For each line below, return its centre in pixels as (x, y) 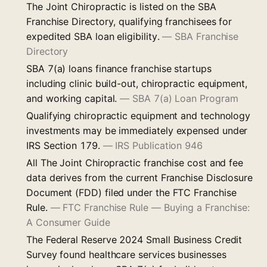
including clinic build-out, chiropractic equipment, (137, 83)
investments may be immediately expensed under (137, 130)
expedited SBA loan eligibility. (94, 36)
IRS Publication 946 (159, 145)
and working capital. (73, 98)
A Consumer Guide (68, 222)
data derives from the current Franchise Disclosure (140, 177)
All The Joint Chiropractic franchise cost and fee (135, 162)
